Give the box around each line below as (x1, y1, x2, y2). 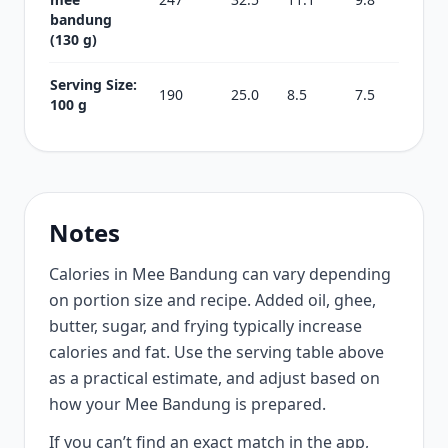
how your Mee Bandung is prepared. (49, 393, 326, 415)
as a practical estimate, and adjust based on (49, 367, 380, 389)
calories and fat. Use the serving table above (49, 341, 384, 363)
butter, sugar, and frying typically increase (49, 315, 362, 337)
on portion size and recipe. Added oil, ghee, (49, 289, 376, 311)
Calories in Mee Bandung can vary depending (49, 263, 391, 285)
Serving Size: (50, 75, 137, 94)
